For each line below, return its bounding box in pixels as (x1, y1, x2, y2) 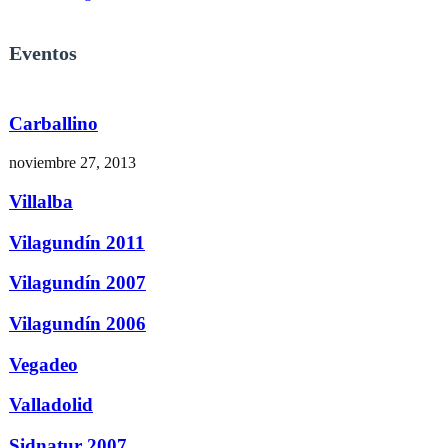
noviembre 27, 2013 (9, 154, 136, 172)
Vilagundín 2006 (9, 312, 146, 334)
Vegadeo (9, 353, 78, 375)
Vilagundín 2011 (9, 231, 145, 253)
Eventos (9, 42, 77, 65)
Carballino (9, 113, 98, 135)
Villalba (9, 190, 73, 212)
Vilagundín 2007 (9, 272, 146, 294)
